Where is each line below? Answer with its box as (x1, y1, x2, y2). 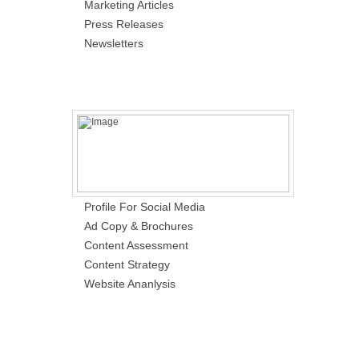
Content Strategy (84, 258, 170, 271)
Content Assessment (84, 239, 188, 252)
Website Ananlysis (84, 277, 175, 290)
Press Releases (84, 18, 163, 30)
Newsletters (84, 37, 143, 50)
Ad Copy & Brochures (84, 220, 193, 232)
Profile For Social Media (84, 200, 205, 213)
